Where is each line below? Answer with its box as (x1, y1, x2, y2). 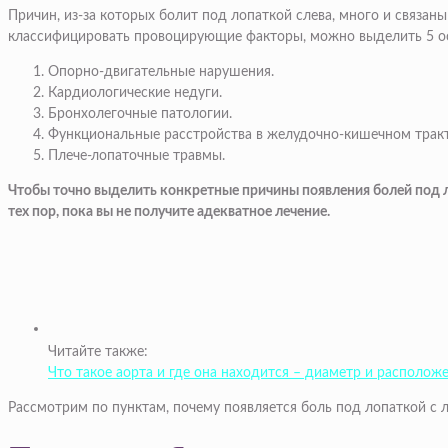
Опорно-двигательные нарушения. (48, 65, 274, 80)
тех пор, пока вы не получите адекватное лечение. (8, 205, 330, 220)
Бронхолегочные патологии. (48, 107, 232, 122)
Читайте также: (48, 345, 148, 360)
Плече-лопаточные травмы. (48, 149, 225, 164)
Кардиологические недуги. (48, 86, 222, 101)
